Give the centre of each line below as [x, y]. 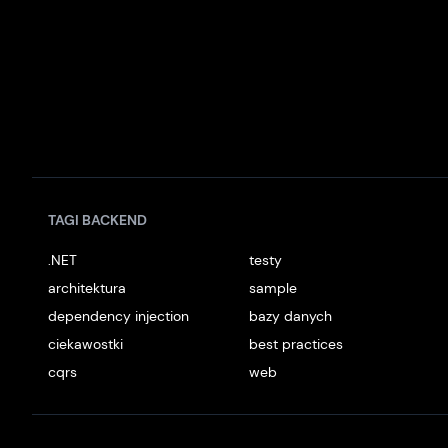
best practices [296, 344]
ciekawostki [85, 344]
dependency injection [118, 316]
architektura [87, 288]
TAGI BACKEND [97, 220]
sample [273, 288]
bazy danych [291, 316]
